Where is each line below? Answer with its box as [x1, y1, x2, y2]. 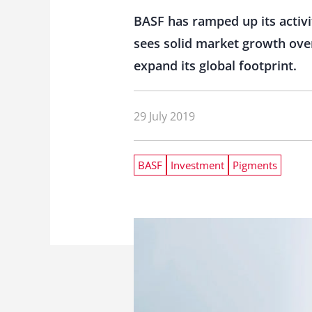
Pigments [233, 158, 277, 172]
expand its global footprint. [134, 57, 297, 74]
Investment [171, 158, 224, 172]
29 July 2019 [134, 108, 195, 124]
